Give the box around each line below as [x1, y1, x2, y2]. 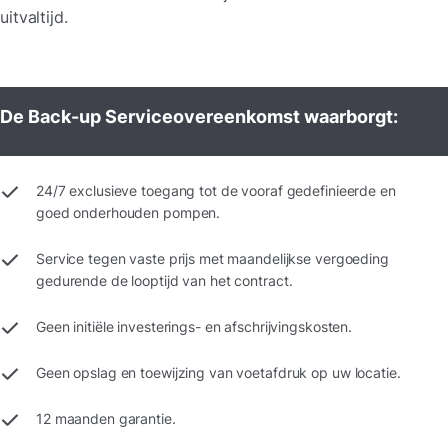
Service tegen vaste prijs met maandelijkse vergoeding [36, 250, 389, 267]
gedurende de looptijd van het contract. [36, 272, 293, 289]
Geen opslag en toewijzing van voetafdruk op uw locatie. [36, 364, 401, 381]
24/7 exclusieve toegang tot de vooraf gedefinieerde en [36, 182, 396, 199]
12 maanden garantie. [36, 410, 176, 427]
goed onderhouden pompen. [36, 204, 221, 221]
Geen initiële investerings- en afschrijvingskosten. [36, 318, 353, 335]
